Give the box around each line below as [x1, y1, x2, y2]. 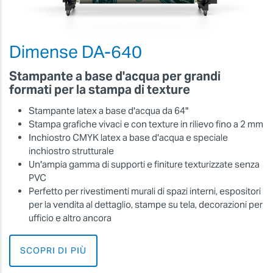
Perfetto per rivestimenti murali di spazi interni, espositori [29, 185, 261, 197]
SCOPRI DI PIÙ [20, 245, 87, 257]
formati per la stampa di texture [9, 81, 190, 97]
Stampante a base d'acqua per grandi [9, 68, 221, 84]
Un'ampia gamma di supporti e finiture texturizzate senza [29, 158, 260, 171]
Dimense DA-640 [9, 41, 142, 63]
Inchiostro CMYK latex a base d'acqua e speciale [29, 132, 228, 144]
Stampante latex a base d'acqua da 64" [29, 105, 188, 117]
